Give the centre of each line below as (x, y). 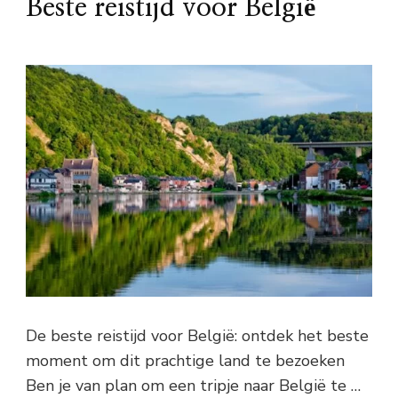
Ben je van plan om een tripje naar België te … (193, 385)
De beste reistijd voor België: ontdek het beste (197, 335)
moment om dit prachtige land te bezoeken (185, 360)
